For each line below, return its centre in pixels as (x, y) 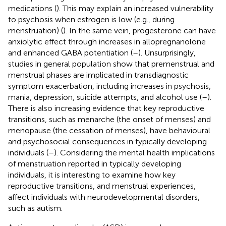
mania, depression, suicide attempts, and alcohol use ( (105, 97)
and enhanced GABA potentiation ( (70, 52)
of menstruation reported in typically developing (95, 163)
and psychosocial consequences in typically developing (107, 141)
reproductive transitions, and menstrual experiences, (102, 186)
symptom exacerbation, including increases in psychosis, (109, 86)
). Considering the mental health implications (134, 152)
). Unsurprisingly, (167, 52)
